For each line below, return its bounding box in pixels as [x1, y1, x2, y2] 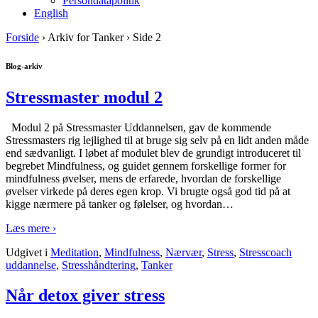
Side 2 [130, 31, 161, 43]
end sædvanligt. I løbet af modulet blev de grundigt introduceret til [6, 146, 301, 159]
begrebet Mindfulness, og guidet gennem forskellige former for [6, 159, 286, 172]
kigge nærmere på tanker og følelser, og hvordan [6, 197, 222, 210]
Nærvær [165, 246, 202, 258]
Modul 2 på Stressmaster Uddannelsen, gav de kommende [6, 121, 271, 133]
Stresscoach [239, 246, 292, 258]
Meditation [50, 246, 99, 258]
